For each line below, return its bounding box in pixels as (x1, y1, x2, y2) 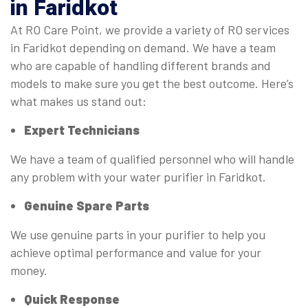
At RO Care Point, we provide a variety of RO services (10, 22, 289, 38)
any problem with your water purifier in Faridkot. (10, 169, 266, 185)
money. (10, 263, 47, 278)
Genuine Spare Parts (24, 198, 149, 214)
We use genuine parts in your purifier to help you (10, 227, 265, 243)
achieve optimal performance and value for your (10, 245, 261, 261)
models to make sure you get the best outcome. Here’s (10, 76, 294, 91)
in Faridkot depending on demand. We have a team (10, 40, 276, 56)
